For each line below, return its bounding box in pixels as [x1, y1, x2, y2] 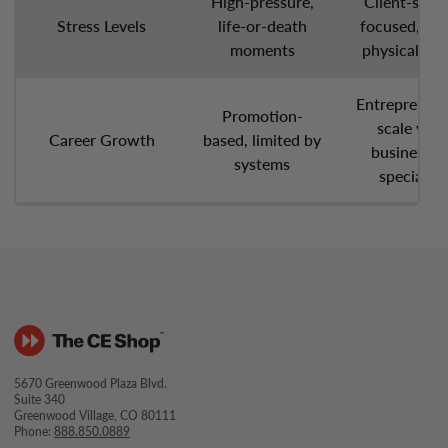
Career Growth [48, 128, 155, 151]
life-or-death [217, 14, 307, 37]
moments [229, 38, 295, 61]
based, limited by [203, 128, 321, 151]
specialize [378, 164, 446, 187]
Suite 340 [14, 391, 65, 408]
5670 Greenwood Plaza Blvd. [14, 375, 167, 392]
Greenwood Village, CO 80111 [14, 407, 176, 424]
